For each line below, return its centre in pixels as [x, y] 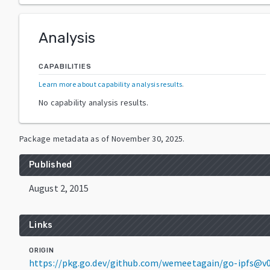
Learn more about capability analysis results [111, 84]
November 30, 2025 [147, 138]
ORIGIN [42, 250]
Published [51, 165]
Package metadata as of [64, 138]
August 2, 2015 [59, 188]
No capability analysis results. [94, 102]
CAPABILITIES [65, 66]
